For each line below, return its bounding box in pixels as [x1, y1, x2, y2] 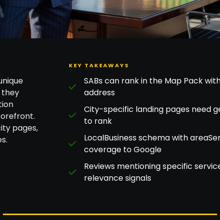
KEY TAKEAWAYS [68, 61, 129, 69]
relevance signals [84, 172, 152, 184]
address [84, 86, 115, 98]
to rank [84, 115, 112, 127]
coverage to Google [84, 143, 162, 155]
